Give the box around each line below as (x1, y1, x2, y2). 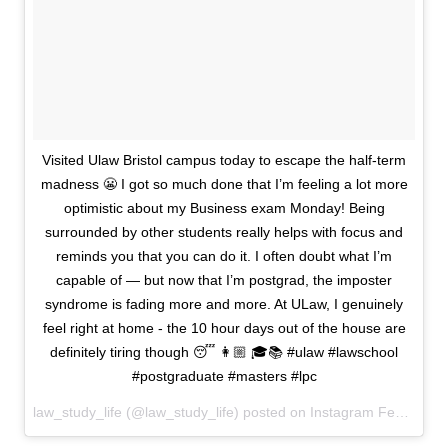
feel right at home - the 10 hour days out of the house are (42, 320, 406, 336)
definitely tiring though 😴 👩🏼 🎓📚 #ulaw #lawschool (50, 344, 398, 360)
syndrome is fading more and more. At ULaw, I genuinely (45, 296, 403, 312)
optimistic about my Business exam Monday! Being (63, 200, 385, 216)
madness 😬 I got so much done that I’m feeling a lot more (40, 176, 408, 192)
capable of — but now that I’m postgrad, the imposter (56, 272, 392, 288)
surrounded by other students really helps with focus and (45, 224, 403, 240)
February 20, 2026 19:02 (378, 404, 395, 420)
